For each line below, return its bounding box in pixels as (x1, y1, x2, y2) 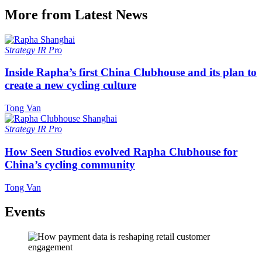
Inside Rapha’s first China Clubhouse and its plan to (5, 66, 257, 79)
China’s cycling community (5, 158, 135, 171)
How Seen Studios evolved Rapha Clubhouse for (5, 145, 237, 158)
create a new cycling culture (5, 79, 136, 92)
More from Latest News (5, 6, 147, 22)
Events (5, 204, 45, 220)
